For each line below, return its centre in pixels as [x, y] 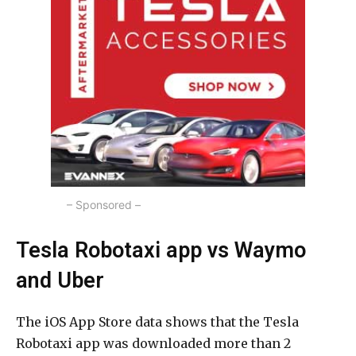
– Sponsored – [104, 205]
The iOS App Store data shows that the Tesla [157, 322]
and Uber [60, 281]
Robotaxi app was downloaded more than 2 [153, 344]
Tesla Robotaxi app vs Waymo [161, 251]
